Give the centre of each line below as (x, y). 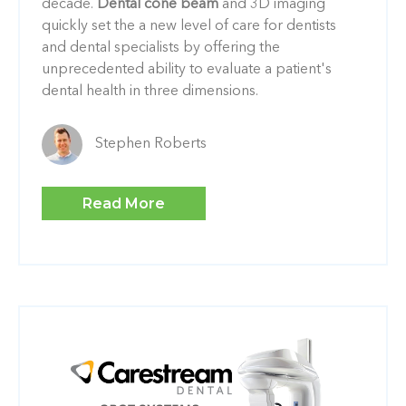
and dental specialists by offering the (161, 48)
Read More (124, 203)
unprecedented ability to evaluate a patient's (187, 69)
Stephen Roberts (151, 144)
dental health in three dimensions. (150, 91)
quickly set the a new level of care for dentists (189, 26)
